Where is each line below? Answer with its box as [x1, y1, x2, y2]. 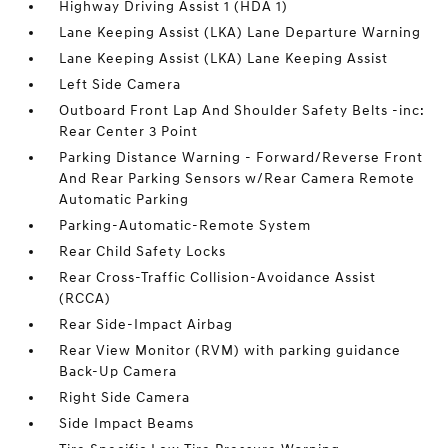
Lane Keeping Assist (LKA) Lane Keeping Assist [59, 50, 389, 68]
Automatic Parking [59, 191, 190, 209]
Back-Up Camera [59, 363, 178, 381]
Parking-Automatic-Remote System [59, 217, 312, 235]
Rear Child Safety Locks [59, 243, 227, 261]
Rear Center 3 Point [59, 123, 199, 141]
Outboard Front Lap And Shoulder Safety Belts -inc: [59, 102, 426, 120]
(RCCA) [59, 290, 112, 308]
